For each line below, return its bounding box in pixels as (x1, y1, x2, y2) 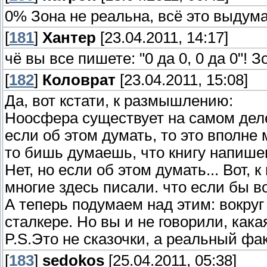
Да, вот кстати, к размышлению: (5, 92, 233, 110)
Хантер (42, 29, 96, 46)
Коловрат (42, 72, 116, 89)
